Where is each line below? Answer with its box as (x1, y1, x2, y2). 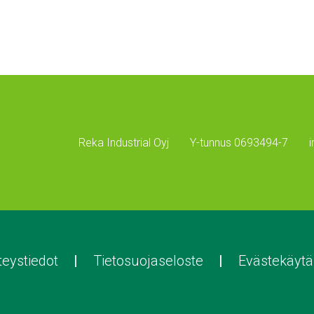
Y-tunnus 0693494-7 (190, 135, 288, 149)
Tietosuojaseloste (93, 252, 203, 270)
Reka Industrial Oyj (78, 135, 169, 149)
